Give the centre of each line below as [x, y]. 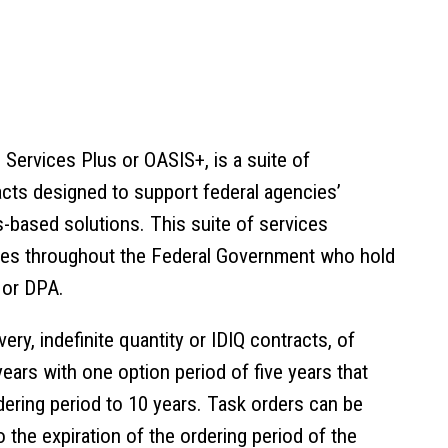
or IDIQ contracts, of [269, 340]
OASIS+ [174, 160]
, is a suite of [257, 160]
